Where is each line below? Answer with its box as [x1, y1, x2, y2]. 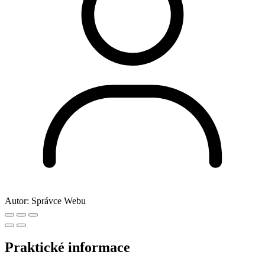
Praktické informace [5, 240, 130, 256]
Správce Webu [31, 196, 86, 206]
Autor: [5, 196, 29, 206]
